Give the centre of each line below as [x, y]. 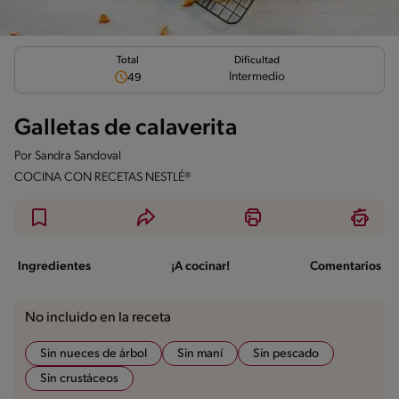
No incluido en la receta [98, 318]
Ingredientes [54, 266]
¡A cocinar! [200, 266]
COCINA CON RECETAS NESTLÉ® [103, 177]
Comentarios [346, 266]
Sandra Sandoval [78, 156]
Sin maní [200, 354]
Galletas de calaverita [126, 128]
